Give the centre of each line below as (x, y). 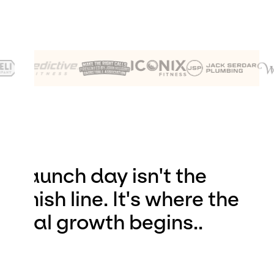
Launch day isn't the (111, 176)
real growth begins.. (109, 223)
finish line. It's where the (127, 199)
